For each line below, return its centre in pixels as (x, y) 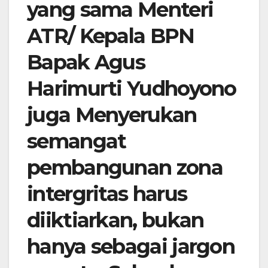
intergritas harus (107, 194)
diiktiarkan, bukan (115, 220)
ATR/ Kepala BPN (111, 36)
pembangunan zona (125, 168)
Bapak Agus (86, 63)
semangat (77, 141)
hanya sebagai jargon (131, 247)
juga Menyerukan (112, 115)
